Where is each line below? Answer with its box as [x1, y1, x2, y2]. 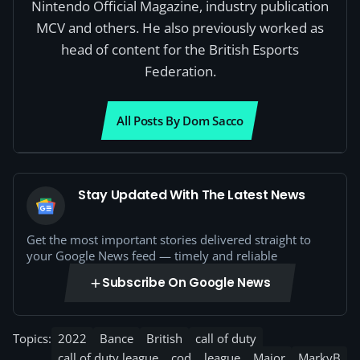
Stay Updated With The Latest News [78, 186, 306, 204]
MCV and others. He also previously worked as [36, 18, 324, 37]
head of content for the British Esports [61, 40, 299, 59]
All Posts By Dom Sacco [117, 112, 243, 129]
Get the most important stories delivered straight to [27, 231, 311, 247]
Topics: [13, 330, 51, 346]
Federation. [144, 62, 216, 80]
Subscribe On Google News [102, 274, 271, 291]
